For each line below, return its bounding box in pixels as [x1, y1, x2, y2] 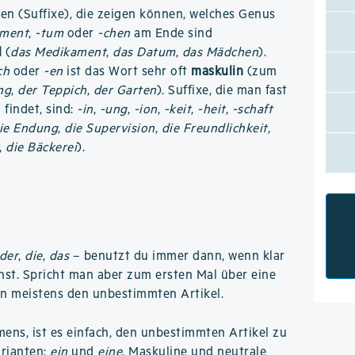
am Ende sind [130, 26, 213, 41]
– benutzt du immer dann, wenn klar [69, 249, 285, 264]
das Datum [113, 45, 176, 60]
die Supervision [64, 121, 155, 136]
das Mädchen [181, 45, 259, 60]
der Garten [93, 83, 157, 98]
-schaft [231, 102, 273, 117]
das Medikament [10, 45, 107, 60]
